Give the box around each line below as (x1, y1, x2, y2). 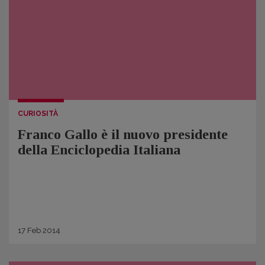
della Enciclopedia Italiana (18, 142, 180, 157)
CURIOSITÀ (18, 109, 58, 118)
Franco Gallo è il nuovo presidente (18, 127, 228, 142)
